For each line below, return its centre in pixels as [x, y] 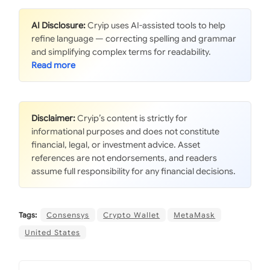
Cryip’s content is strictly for [132, 118]
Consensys [68, 215]
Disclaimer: [54, 118]
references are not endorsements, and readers [124, 158]
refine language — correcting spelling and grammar [134, 39]
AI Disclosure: [59, 26]
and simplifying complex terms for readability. [121, 52]
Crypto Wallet [132, 215]
